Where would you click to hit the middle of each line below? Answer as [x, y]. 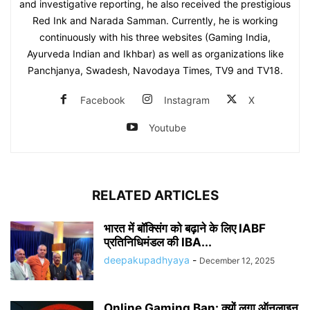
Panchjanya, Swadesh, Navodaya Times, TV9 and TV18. [155, 70]
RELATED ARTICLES [155, 195]
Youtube [167, 127]
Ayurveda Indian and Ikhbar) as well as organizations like [155, 53]
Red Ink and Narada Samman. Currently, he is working [155, 20]
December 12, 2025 [237, 260]
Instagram [187, 100]
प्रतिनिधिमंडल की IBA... [158, 242]
